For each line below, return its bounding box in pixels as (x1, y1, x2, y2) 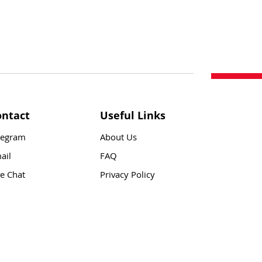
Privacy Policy (100, 168, 155, 184)
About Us (100, 131, 137, 146)
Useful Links (100, 108, 166, 122)
